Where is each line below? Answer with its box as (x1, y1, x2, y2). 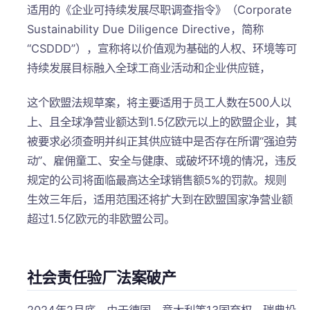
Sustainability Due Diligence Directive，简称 (26, 21, 264, 36)
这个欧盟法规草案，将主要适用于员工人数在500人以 (26, 95, 291, 109)
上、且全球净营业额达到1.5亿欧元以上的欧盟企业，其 (26, 114, 297, 129)
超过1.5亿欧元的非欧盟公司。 (26, 211, 175, 226)
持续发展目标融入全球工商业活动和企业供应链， (26, 60, 271, 75)
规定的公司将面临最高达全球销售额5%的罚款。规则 (26, 172, 286, 187)
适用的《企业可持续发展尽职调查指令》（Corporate (26, 2, 292, 17)
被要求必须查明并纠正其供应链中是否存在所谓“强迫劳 (26, 134, 297, 148)
